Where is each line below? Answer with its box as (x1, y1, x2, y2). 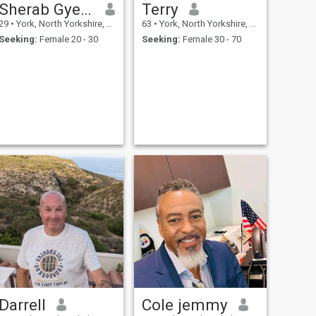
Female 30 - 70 (180, 34, 241, 45)
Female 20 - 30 (37, 34, 98, 45)
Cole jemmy (141, 295, 228, 314)
